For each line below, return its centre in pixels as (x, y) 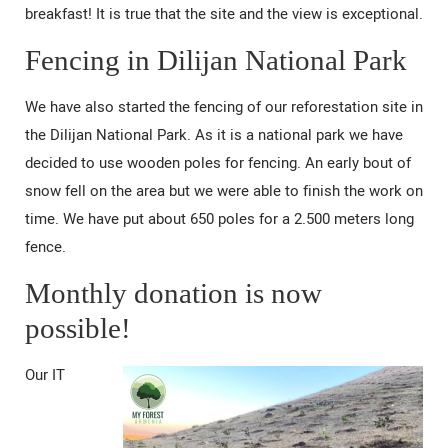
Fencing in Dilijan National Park (219, 59)
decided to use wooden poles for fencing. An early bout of (218, 162)
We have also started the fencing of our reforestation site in (224, 106)
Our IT (45, 374)
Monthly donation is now (173, 292)
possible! (78, 327)
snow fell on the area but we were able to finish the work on (224, 190)
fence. (45, 246)
